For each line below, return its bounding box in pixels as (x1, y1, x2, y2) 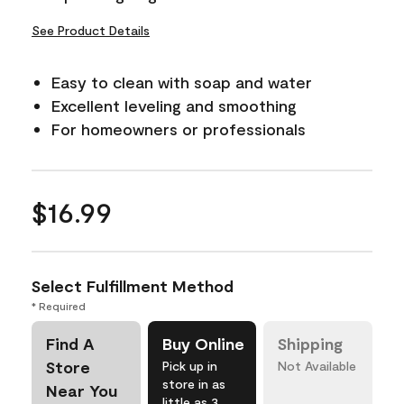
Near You (46, 381, 117, 400)
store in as (161, 376, 225, 391)
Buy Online (161, 334, 244, 353)
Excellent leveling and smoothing (51, 96, 297, 115)
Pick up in (161, 358, 217, 373)
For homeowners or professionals (51, 119, 306, 139)
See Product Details (32, 23, 150, 38)
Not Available (278, 358, 357, 373)
